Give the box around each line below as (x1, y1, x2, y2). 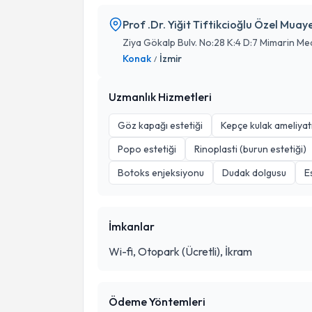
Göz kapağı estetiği (118, 119, 203, 132)
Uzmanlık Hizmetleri (109, 90, 212, 104)
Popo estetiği (118, 143, 176, 155)
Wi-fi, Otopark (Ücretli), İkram (109, 244, 252, 258)
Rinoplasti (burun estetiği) (194, 143, 306, 155)
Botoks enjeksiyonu (118, 166, 204, 179)
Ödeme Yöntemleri (109, 295, 205, 309)
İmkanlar (109, 219, 155, 233)
